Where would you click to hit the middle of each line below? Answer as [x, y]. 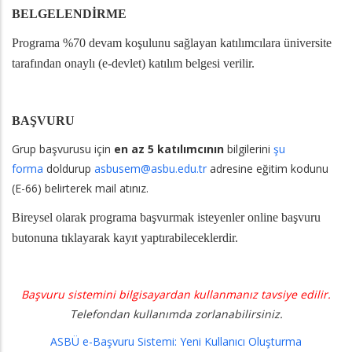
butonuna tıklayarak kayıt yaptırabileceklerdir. [126, 238]
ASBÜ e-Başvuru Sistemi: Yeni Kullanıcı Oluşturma [176, 342]
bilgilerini [249, 149]
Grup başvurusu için [63, 149]
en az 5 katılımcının [169, 149]
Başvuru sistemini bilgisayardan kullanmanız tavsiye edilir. [176, 295]
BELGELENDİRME [69, 14]
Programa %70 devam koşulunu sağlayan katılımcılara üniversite [172, 43]
